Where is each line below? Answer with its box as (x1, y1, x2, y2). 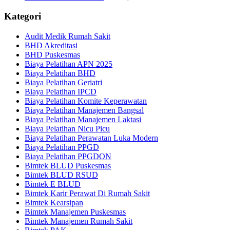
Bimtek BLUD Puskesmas (25, 161, 111, 170)
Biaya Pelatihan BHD (25, 69, 95, 78)
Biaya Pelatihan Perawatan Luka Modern (25, 133, 158, 143)
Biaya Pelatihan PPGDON (25, 152, 111, 161)
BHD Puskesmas (25, 50, 80, 60)
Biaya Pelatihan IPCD (25, 87, 97, 97)
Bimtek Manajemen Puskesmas (25, 207, 126, 217)
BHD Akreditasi (25, 41, 78, 50)
